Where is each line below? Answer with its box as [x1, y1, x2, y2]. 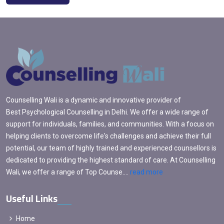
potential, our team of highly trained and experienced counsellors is [6, 144, 216, 152]
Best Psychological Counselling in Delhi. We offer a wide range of [6, 108, 208, 116]
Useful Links [6, 189, 57, 208]
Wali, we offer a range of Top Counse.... [6, 168, 130, 176]
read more [130, 168, 163, 176]
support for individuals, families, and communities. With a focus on [6, 120, 214, 128]
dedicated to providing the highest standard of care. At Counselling [6, 156, 215, 164]
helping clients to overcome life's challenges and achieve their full [6, 132, 211, 140]
